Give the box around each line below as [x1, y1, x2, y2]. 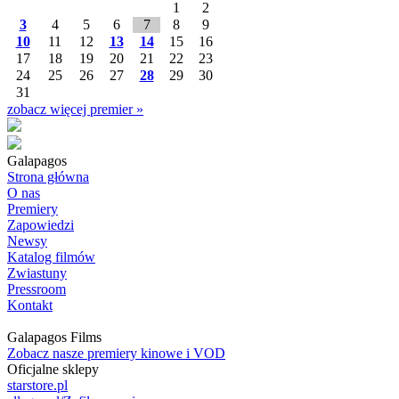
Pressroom [7, 281, 66, 297]
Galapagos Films [7, 330, 102, 345]
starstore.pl [7, 378, 68, 393]
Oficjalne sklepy [7, 362, 99, 377]
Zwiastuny [7, 265, 67, 281]
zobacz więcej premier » [7, 102, 143, 117]
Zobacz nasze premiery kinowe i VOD [7, 346, 225, 361]
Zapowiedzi [7, 217, 74, 232]
